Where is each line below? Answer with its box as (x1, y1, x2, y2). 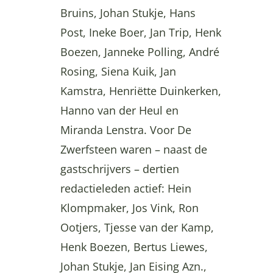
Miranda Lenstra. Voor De (60, 122, 191, 137)
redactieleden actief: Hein (60, 180, 191, 196)
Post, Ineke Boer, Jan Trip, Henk (60, 24, 221, 40)
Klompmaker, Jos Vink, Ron (60, 200, 199, 215)
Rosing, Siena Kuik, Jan (60, 63, 176, 79)
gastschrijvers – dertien (60, 161, 179, 176)
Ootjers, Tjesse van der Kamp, (60, 219, 214, 235)
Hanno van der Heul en (60, 102, 179, 118)
